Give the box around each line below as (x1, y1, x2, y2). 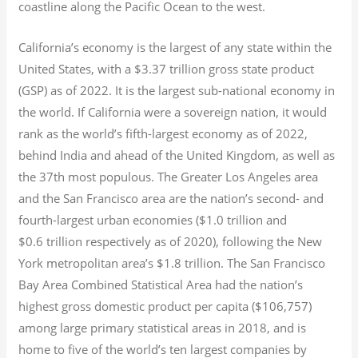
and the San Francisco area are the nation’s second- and (18, 189, 324, 206)
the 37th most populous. (18, 168, 155, 185)
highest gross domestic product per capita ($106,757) (18, 297, 312, 314)
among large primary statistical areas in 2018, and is (18, 319, 307, 336)
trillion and (227, 211, 288, 228)
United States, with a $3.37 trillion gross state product (18, 60, 315, 77)
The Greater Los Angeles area (154, 168, 319, 185)
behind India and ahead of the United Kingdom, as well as (18, 146, 336, 163)
